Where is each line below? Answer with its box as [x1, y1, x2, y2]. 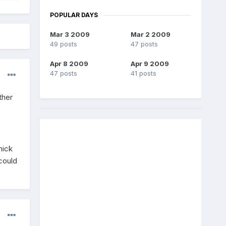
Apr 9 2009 [130, 60, 169, 68]
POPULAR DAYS [49, 11, 98, 19]
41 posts [130, 69, 156, 78]
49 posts [49, 40, 77, 48]
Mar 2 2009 [130, 30, 171, 39]
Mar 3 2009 [49, 30, 90, 39]
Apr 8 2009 [49, 60, 88, 68]
